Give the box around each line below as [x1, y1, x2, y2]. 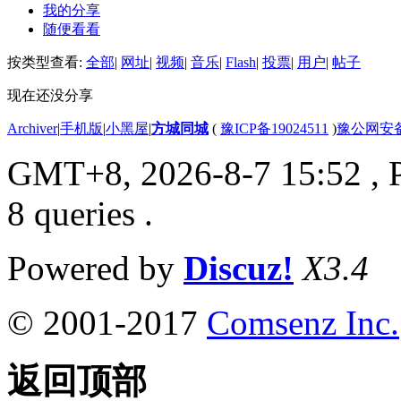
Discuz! [183, 248, 294, 287]
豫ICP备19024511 [220, 120, 328, 136]
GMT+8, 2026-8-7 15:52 [7, 153, 362, 192]
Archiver [7, 120, 57, 136]
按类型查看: [7, 54, 86, 70]
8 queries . [7, 193, 153, 233]
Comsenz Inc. [207, 303, 399, 342]
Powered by [7, 248, 183, 287]
